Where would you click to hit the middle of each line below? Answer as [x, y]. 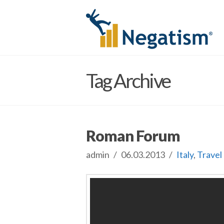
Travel [210, 154]
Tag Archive [128, 80]
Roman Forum [133, 136]
